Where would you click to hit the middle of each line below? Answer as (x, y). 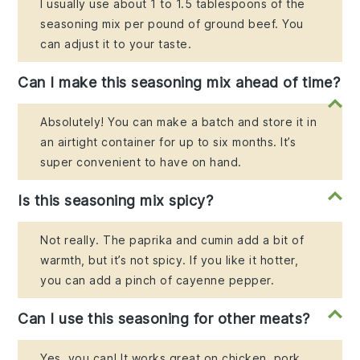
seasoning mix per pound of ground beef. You (172, 24)
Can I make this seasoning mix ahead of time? (179, 83)
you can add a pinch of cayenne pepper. (157, 280)
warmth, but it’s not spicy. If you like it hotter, (170, 260)
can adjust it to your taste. (116, 44)
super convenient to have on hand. (141, 162)
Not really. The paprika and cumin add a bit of (172, 240)
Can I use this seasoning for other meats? (164, 319)
